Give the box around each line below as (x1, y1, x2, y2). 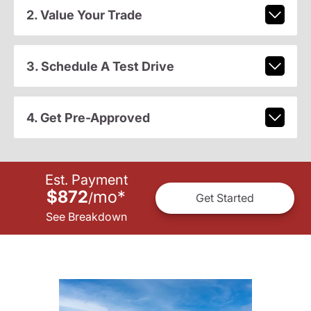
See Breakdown (45, 209, 127, 224)
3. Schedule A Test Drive (26, 58, 174, 74)
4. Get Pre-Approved (26, 110, 150, 125)
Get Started (196, 191, 254, 205)
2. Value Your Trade (26, 7, 142, 22)
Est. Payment (44, 171, 128, 188)
